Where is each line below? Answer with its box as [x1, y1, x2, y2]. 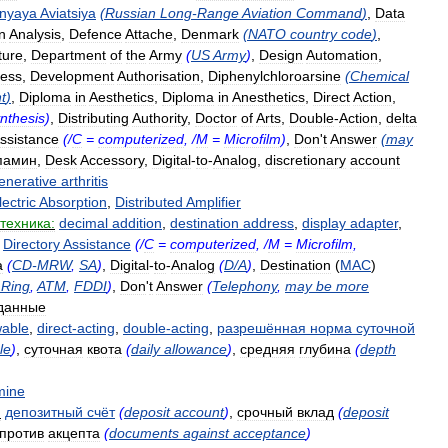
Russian [105, 5, 156, 21]
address [243, 215, 294, 231]
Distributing [58, 110, 129, 126]
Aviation [242, 5, 292, 21]
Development [30, 68, 114, 84]
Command [296, 5, 362, 21]
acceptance [233, 425, 306, 441]
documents [109, 425, 179, 441]
